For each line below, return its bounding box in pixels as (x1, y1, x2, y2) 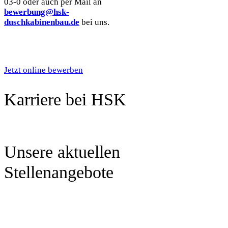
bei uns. (79, 17, 109, 27)
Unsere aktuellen (4, 142, 120, 161)
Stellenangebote (4, 162, 113, 182)
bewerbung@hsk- (4, 7, 69, 17)
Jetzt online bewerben (4, 65, 83, 75)
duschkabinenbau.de (4, 17, 79, 27)
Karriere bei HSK (4, 90, 126, 109)
